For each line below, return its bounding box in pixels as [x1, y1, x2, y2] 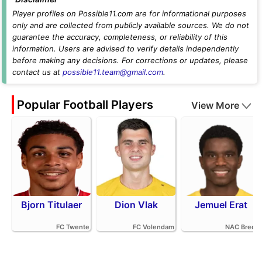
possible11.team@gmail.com [63, 67, 163, 77]
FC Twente [56, 222, 89, 231]
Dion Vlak [114, 198, 158, 211]
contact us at [12, 67, 63, 77]
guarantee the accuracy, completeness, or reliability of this [12, 32, 227, 42]
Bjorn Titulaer [20, 198, 82, 211]
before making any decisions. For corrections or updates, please [12, 55, 248, 65]
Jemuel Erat [194, 198, 247, 211]
